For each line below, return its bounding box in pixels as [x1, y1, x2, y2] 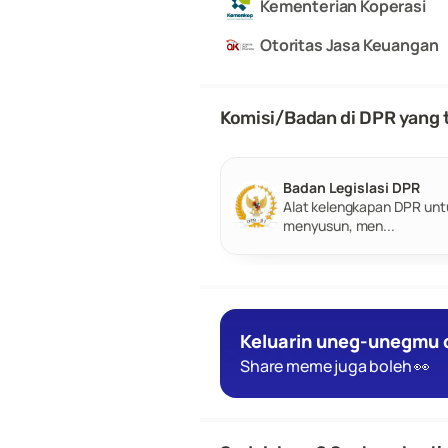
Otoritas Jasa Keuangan [260, 33, 439, 56]
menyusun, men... [283, 215, 395, 235]
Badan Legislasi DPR [283, 177, 420, 197]
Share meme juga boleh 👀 [240, 355, 431, 377]
